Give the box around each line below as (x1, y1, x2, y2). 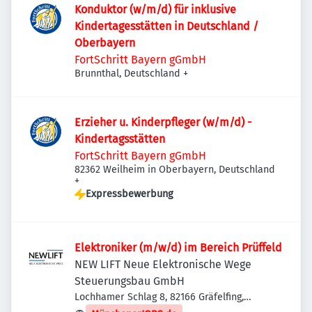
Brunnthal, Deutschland (75, 68, 180, 79)
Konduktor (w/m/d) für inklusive (75, 3, 236, 16)
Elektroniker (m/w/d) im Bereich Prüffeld (75, 241, 282, 254)
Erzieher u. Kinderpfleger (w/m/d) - (75, 116, 251, 129)
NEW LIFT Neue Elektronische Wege (75, 258, 251, 271)
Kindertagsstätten (75, 132, 165, 146)
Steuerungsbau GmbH (75, 274, 185, 288)
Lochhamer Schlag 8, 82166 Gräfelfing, (75, 291, 244, 303)
